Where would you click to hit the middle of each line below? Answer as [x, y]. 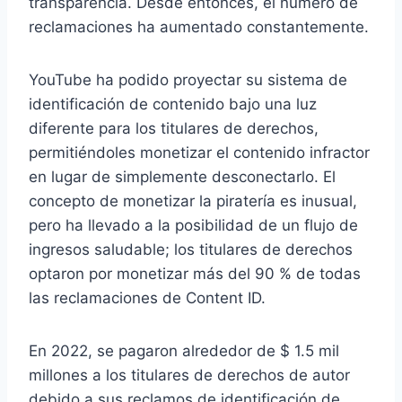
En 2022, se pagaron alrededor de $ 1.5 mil [184, 351]
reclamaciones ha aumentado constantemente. [199, 27]
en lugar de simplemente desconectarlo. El [182, 177]
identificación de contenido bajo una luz [173, 105]
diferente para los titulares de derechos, [174, 129]
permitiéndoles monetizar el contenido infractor [199, 153]
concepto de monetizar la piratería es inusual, [193, 201]
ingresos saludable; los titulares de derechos [191, 250]
